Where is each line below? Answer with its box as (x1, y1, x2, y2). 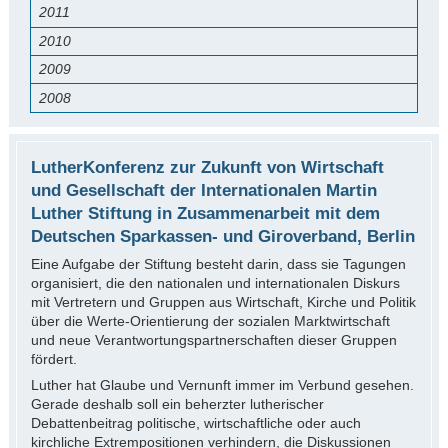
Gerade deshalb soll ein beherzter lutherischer (30, 395, 324, 412)
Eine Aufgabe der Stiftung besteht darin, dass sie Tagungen (30, 255, 406, 272)
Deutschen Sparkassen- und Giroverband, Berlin (30, 226, 415, 246)
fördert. (30, 350, 77, 367)
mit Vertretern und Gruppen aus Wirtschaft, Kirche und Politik (30, 293, 416, 310)
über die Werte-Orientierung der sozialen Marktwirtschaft (30, 312, 390, 329)
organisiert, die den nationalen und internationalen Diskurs (30, 274, 400, 291)
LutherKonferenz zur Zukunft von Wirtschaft (30, 157, 384, 177)
